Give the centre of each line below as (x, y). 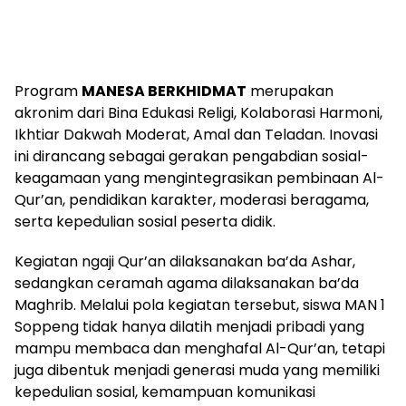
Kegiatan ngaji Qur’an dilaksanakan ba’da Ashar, (185, 261)
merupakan (290, 91)
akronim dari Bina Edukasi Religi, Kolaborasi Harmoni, (198, 112)
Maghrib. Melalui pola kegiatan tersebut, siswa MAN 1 (200, 304)
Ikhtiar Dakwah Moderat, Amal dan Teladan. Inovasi (196, 134)
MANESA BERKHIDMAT (164, 91)
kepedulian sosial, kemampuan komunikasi (165, 391)
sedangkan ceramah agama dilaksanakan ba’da (187, 283)
